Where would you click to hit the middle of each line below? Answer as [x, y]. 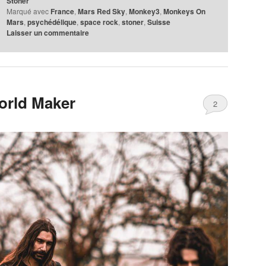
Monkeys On [185, 12]
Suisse [159, 22]
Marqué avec [28, 11]
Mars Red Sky [102, 12]
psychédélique [52, 22]
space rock [99, 22]
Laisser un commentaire [48, 33]
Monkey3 [145, 12]
